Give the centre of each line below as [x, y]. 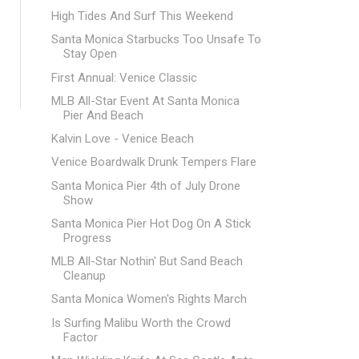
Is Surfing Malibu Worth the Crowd [141, 323]
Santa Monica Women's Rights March [149, 299]
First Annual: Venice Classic [124, 77]
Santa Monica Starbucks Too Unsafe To [156, 40]
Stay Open [90, 54]
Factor [80, 337]
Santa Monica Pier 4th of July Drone [145, 186]
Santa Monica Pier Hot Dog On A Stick [151, 223]
